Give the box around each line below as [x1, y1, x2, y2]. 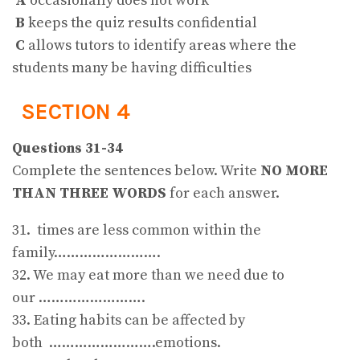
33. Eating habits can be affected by [12, 311, 245, 330]
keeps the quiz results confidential [25, 13, 257, 32]
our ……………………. [12, 288, 145, 308]
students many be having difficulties [12, 58, 252, 77]
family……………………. [12, 243, 161, 263]
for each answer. [166, 184, 280, 203]
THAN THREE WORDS [12, 184, 166, 203]
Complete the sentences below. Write [12, 162, 260, 181]
